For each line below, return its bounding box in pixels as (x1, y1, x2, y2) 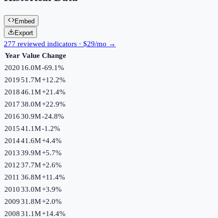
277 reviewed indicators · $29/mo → (4, 39, 116, 48)
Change (42, 51, 66, 59)
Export (15, 29, 33, 36)
